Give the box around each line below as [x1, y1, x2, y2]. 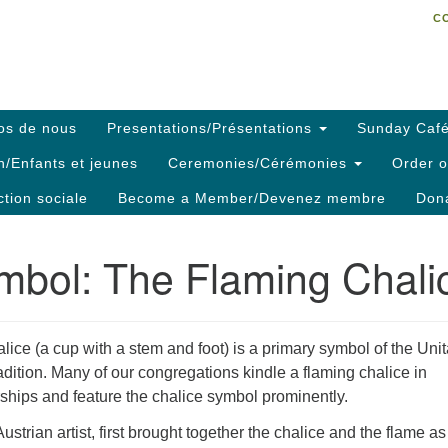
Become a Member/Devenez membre [118, 189, 386, 206]
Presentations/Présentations [107, 119, 317, 136]
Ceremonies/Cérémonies [168, 154, 352, 171]
